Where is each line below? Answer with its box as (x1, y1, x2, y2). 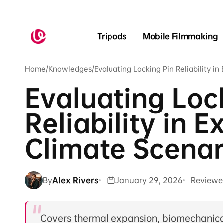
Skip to (2, 2, 27, 11)
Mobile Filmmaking (142, 31, 218, 42)
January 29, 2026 (115, 175, 183, 185)
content (2, 10, 30, 19)
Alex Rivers (52, 175, 99, 185)
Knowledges (48, 64, 92, 74)
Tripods (97, 31, 127, 42)
